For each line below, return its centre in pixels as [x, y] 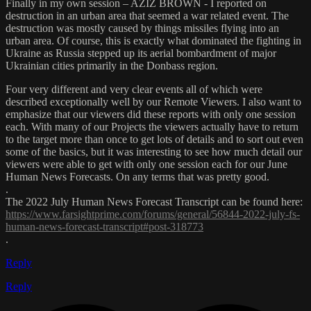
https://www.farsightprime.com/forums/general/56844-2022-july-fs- [153, 215]
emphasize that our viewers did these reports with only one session [151, 115]
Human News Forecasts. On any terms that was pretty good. [137, 177]
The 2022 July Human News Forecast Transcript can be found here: [154, 202]
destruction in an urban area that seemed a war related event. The [147, 16]
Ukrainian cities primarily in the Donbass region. [112, 66]
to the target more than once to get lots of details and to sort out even [154, 140]
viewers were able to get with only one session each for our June [146, 165]
